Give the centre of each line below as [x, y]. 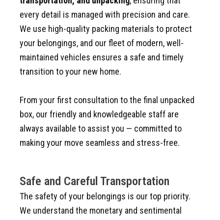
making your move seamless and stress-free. [100, 142]
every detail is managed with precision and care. [105, 15]
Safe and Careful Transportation [95, 181]
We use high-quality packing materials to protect [106, 29]
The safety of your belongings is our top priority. [105, 196]
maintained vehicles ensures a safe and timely [102, 57]
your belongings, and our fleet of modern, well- [102, 43]
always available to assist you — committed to [101, 128]
